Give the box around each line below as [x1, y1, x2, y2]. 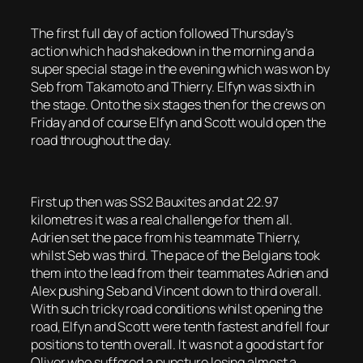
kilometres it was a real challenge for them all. [31, 211, 293, 229]
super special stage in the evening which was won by [31, 59, 330, 78]
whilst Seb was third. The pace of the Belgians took [31, 246, 320, 265]
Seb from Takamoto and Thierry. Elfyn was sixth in [31, 77, 315, 96]
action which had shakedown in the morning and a [31, 41, 315, 60]
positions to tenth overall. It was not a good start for [31, 335, 324, 354]
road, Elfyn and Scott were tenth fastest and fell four [31, 318, 330, 336]
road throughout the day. [31, 130, 172, 149]
